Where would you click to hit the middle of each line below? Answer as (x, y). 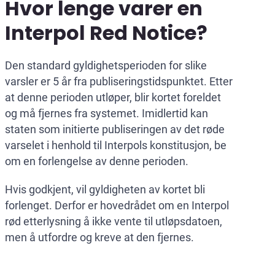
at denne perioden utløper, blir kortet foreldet (113, 97)
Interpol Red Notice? (106, 33)
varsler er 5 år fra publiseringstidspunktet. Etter (119, 81)
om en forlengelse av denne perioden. (97, 161)
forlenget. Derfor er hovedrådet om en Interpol (117, 205)
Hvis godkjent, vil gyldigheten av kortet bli (105, 189)
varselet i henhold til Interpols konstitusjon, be (116, 145)
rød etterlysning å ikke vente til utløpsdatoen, (114, 221)
